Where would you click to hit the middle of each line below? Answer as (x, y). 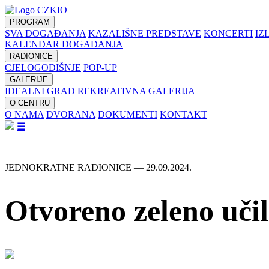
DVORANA (71, 114)
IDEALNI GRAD (40, 91)
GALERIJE (29, 80)
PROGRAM (30, 22)
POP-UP (100, 68)
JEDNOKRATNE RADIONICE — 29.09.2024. (98, 167)
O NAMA (24, 114)
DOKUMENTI (128, 114)
